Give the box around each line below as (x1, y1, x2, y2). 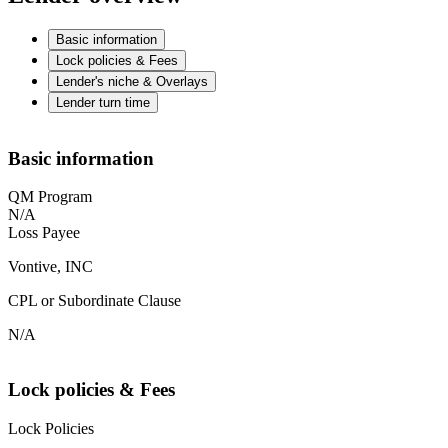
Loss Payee (8, 224, 80, 242)
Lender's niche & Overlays (56, 73, 208, 89)
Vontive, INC (8, 258, 93, 276)
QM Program (8, 188, 92, 206)
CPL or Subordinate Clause (8, 292, 181, 310)
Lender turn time (56, 94, 150, 110)
